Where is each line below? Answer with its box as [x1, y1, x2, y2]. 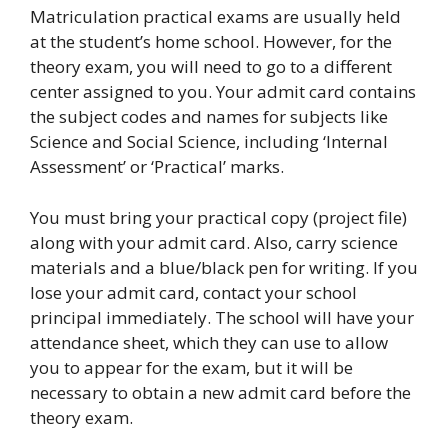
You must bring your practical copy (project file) [30, 205, 407, 229]
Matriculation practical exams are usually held [30, 5, 401, 29]
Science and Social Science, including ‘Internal [30, 130, 388, 154]
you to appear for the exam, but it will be [30, 355, 353, 379]
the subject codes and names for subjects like [30, 105, 388, 129]
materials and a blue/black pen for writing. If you [30, 255, 418, 279]
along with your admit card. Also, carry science [30, 230, 398, 254]
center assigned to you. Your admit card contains [30, 80, 416, 104]
